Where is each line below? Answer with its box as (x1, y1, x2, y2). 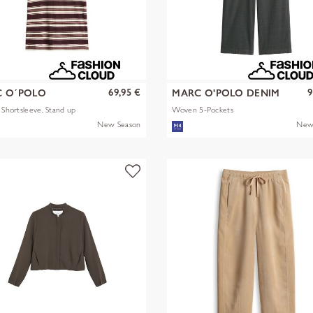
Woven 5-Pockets (172, 103, 233, 115)
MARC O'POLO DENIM (172, 87, 280, 100)
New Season (97, 119, 141, 130)
